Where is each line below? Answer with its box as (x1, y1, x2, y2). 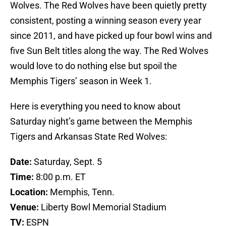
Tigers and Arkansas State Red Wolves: (10, 131, 167, 142)
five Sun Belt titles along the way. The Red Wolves (10, 45, 208, 56)
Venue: (10, 202, 39, 213)
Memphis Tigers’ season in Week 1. (10, 76, 152, 87)
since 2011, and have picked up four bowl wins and (10, 30, 212, 41)
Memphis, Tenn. (48, 187, 115, 198)
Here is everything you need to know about (10, 101, 181, 112)
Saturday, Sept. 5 (32, 156, 102, 167)
